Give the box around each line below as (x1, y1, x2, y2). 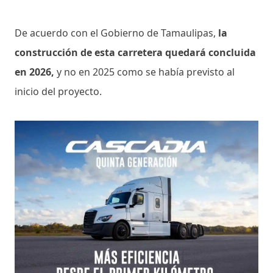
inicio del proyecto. (15, 84, 102, 98)
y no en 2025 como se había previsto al (57, 65, 235, 79)
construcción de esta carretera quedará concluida (15, 45, 256, 59)
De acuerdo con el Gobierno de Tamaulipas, (15, 26, 216, 40)
